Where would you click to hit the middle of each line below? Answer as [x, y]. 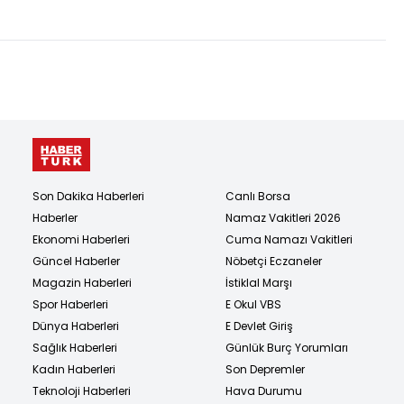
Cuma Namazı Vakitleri [289, 240]
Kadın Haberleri [74, 370]
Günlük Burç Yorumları [287, 348]
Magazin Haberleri [82, 283]
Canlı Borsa [258, 197]
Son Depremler [265, 370]
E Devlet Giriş [259, 326]
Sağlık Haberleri [75, 348]
